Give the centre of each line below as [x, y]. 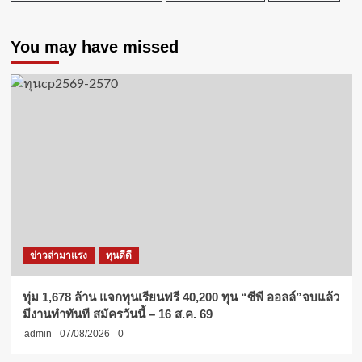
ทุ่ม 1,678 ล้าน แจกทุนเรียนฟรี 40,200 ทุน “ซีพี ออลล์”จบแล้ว [181, 297]
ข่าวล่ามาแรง [58, 255]
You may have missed [94, 46]
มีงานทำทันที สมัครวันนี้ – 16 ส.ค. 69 [117, 314]
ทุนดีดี [118, 255]
